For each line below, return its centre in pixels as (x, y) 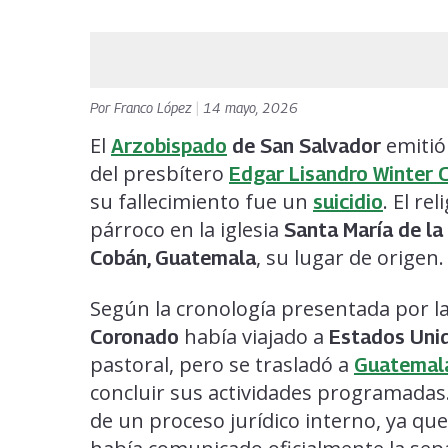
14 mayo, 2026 (250, 107)
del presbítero (159, 173)
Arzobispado (169, 145)
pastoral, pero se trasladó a (222, 364)
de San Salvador (304, 145)
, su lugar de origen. (350, 257)
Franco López (155, 107)
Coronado (134, 336)
